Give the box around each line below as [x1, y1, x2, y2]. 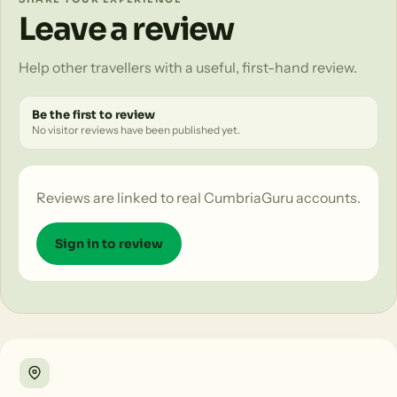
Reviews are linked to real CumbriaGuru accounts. [36, 188, 361, 206]
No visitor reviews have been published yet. [32, 122, 240, 136]
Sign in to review [55, 235, 163, 252]
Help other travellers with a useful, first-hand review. [19, 58, 357, 76]
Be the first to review [32, 106, 155, 122]
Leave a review [19, 10, 234, 50]
